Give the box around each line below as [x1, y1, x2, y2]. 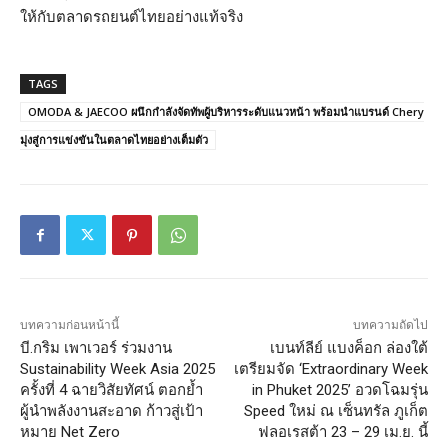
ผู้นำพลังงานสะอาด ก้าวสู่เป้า [20, 402, 203, 421]
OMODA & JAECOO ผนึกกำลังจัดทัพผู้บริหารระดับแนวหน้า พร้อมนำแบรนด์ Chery [28, 104, 424, 120]
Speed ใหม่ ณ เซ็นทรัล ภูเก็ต [243, 402, 428, 421]
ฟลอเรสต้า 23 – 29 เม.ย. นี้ [257, 423, 428, 442]
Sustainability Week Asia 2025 [20, 360, 215, 379]
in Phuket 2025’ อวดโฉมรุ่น [251, 381, 428, 400]
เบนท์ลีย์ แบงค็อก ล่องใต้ [269, 339, 428, 358]
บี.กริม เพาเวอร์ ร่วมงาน [20, 339, 172, 358]
